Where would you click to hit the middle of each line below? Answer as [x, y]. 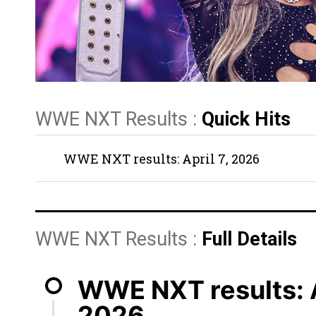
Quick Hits [246, 119]
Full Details [249, 239]
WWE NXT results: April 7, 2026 [162, 159]
